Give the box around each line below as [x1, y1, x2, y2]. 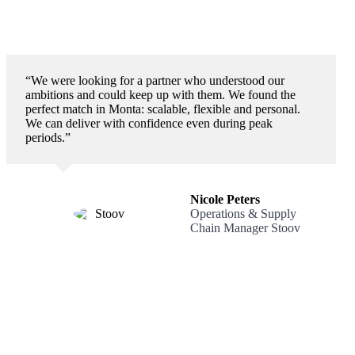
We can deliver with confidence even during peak [25, 116, 273, 130]
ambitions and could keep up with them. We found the [25, 87, 296, 101]
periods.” [25, 130, 71, 144]
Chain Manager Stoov [190, 220, 300, 235]
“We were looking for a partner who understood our [25, 73, 284, 87]
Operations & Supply [190, 206, 296, 220]
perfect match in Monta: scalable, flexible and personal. [25, 101, 300, 116]
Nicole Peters [190, 192, 260, 206]
